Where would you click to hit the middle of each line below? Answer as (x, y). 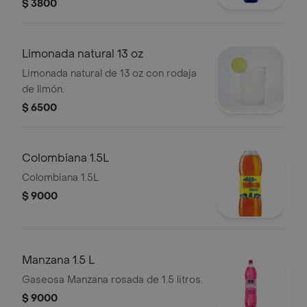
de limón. (43, 89)
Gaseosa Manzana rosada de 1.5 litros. (112, 280)
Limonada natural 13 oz (83, 54)
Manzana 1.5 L (58, 260)
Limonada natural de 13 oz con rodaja (109, 74)
